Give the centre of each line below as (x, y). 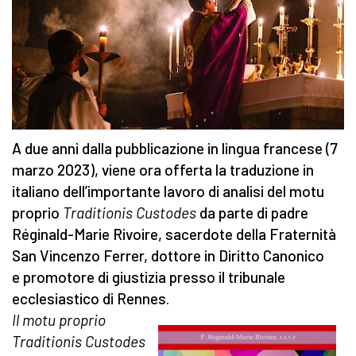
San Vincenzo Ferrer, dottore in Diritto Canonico (168, 256)
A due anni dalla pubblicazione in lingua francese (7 (175, 149)
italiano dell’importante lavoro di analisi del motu (168, 192)
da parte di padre (252, 213)
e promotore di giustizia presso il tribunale (149, 277)
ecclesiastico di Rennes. (91, 299)
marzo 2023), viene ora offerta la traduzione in (163, 170)
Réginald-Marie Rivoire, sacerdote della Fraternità (174, 234)
